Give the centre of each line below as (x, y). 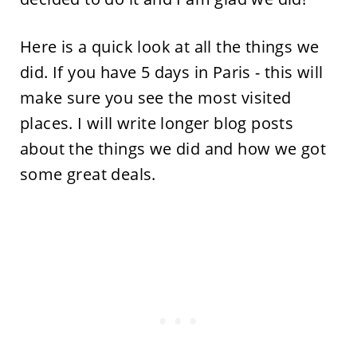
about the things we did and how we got (173, 149)
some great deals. (88, 174)
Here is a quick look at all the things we (169, 47)
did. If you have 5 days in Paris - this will (171, 72)
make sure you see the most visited (155, 98)
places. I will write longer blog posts (157, 123)
